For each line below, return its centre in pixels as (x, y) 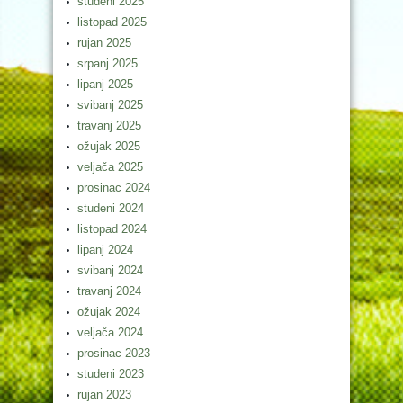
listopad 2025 (112, 22)
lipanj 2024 (105, 250)
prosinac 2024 (114, 188)
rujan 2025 (104, 43)
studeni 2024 (111, 208)
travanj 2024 (109, 291)
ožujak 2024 (109, 312)
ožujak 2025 (109, 146)
